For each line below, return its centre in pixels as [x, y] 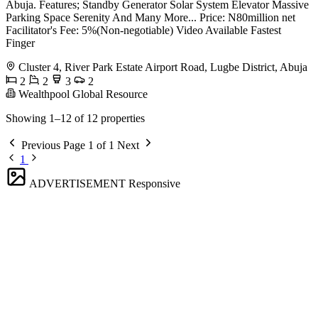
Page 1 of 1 [89, 146]
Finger [20, 43]
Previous [41, 146]
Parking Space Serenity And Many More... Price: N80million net [150, 18]
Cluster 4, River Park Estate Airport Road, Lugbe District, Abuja [163, 67]
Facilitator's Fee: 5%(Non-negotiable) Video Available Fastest [143, 31]
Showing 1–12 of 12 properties [75, 119]
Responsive [154, 184]
